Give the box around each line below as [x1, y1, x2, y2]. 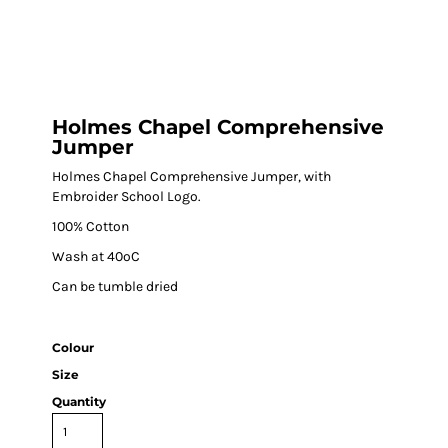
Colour [52, 340, 94, 355]
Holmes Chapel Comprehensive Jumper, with [52, 168, 331, 185]
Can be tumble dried [52, 278, 178, 295]
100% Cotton [52, 218, 129, 235]
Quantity [52, 394, 106, 409]
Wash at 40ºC [52, 248, 140, 265]
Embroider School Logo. [52, 188, 201, 205]
